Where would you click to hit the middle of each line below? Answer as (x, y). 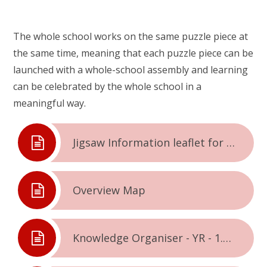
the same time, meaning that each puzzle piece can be (133, 53)
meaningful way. (50, 103)
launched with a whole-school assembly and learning (131, 69)
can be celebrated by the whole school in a (108, 86)
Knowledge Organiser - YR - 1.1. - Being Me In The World (227, 237)
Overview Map (109, 190)
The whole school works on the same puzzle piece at (131, 36)
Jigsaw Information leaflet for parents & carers (231, 142)
